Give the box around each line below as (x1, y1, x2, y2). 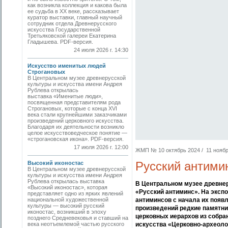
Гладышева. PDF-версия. (27, 39, 96, 45)
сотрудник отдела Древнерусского (27, 20, 117, 26)
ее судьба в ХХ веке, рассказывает (27, 8, 119, 14)
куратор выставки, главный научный (27, 14, 122, 20)
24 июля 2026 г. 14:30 (74, 47, 128, 53)
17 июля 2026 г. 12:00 (74, 144, 128, 150)
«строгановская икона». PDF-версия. (27, 136, 127, 142)
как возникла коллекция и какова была (27, 2, 127, 8)
